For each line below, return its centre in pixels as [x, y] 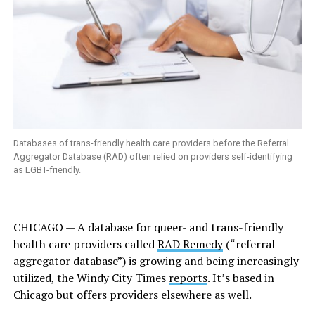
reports [188, 278]
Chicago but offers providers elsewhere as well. [132, 295]
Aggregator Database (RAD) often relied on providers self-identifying [153, 157]
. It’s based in [240, 278]
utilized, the [45, 278]
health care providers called [85, 244]
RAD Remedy [190, 244]
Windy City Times [121, 278]
